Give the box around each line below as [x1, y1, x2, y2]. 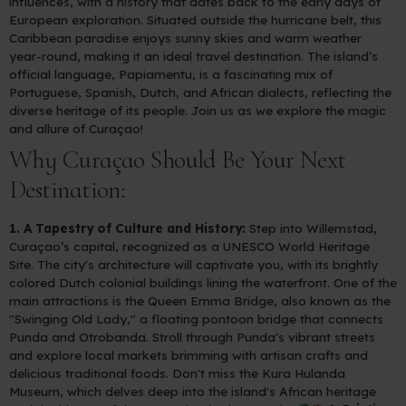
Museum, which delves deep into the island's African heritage [9, 382, 376, 399]
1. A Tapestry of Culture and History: [9, 219, 246, 236]
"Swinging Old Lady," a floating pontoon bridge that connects [9, 310, 383, 326]
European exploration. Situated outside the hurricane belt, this [9, 11, 382, 27]
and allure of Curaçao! [9, 120, 143, 136]
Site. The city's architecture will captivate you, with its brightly [9, 256, 378, 272]
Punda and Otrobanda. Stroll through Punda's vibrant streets [9, 328, 375, 344]
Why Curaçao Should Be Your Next [9, 143, 346, 175]
